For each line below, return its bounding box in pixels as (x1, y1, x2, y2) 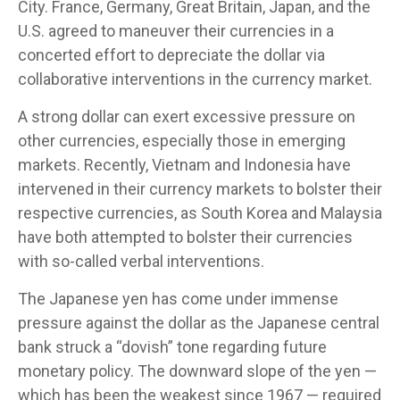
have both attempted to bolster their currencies (18, 227, 353, 246)
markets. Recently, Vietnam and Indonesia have (18, 154, 351, 174)
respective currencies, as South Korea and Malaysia (18, 203, 382, 222)
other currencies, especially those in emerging (18, 130, 346, 150)
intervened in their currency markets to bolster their (18, 179, 382, 198)
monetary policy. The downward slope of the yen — (18, 361, 377, 380)
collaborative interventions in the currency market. (18, 69, 372, 88)
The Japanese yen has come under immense (18, 288, 338, 308)
